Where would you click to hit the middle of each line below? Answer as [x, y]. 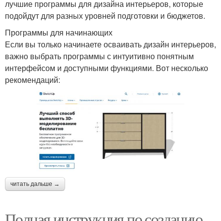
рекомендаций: [33, 80]
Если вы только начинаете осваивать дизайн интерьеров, [110, 44]
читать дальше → [35, 184]
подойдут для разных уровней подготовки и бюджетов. [105, 16]
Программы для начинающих [59, 33]
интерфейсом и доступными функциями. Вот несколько [107, 68]
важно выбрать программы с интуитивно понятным [99, 56]
